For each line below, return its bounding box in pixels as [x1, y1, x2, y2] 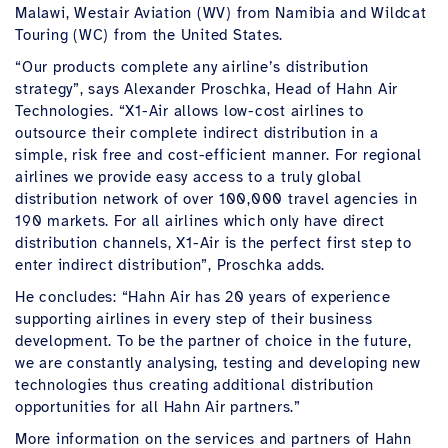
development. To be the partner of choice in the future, [15, 332, 412, 350]
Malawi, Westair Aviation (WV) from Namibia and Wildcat [15, 4, 427, 22]
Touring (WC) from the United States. [15, 26, 293, 44]
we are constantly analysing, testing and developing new [15, 354, 421, 372]
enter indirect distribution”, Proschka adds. [15, 256, 335, 274]
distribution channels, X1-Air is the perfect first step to [15, 234, 412, 252]
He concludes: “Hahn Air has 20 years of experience [15, 288, 391, 306]
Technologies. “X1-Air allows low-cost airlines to [15, 102, 364, 120]
